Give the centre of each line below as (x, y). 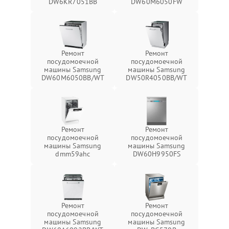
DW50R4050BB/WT (157, 78)
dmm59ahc (73, 154)
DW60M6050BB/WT (73, 78)
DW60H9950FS (157, 154)
